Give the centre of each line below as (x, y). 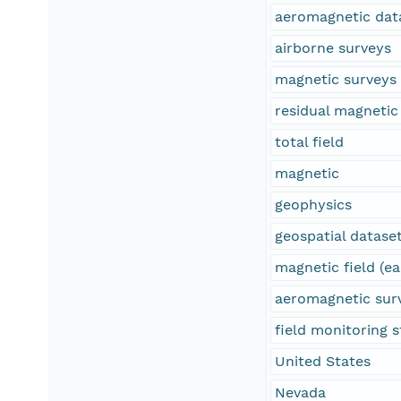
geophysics (314, 205)
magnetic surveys (336, 80)
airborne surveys (333, 48)
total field (310, 142)
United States (323, 362)
